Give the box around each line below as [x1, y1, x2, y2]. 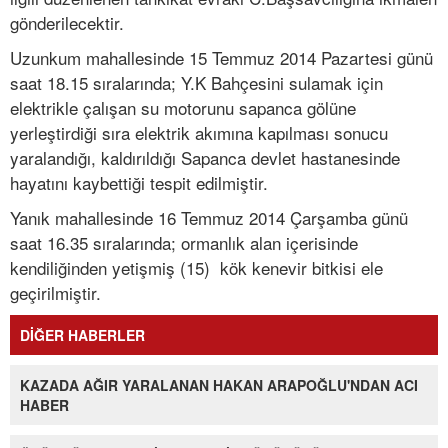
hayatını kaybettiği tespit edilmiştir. [10, 170, 268, 196]
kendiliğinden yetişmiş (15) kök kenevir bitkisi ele [10, 255, 383, 281]
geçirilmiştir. [10, 280, 101, 306]
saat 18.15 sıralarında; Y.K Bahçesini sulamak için [10, 70, 383, 96]
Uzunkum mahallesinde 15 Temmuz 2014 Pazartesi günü [10, 45, 433, 71]
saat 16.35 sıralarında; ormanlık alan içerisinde [10, 230, 358, 256]
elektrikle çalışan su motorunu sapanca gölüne [10, 95, 356, 121]
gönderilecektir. [10, 10, 124, 36]
